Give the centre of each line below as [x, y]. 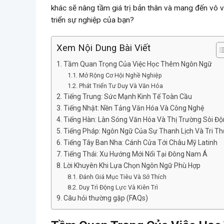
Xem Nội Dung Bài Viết [103, 48]
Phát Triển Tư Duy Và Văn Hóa [121, 86]
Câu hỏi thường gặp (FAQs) [105, 198]
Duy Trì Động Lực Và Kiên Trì [118, 187]
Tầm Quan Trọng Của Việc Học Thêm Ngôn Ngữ [137, 64]
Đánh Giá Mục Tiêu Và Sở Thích [122, 177]
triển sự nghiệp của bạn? [92, 20]
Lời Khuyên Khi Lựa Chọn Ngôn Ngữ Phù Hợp [132, 166]
